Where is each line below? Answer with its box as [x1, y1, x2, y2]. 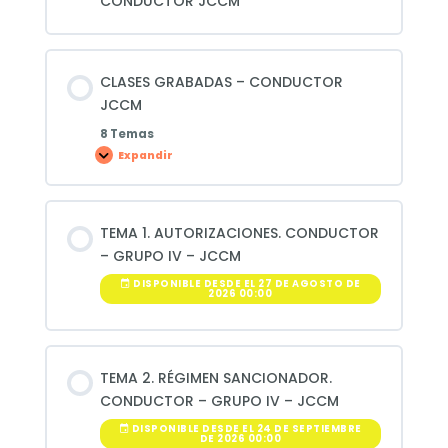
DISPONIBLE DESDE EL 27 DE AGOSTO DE [130, 276, 361, 290]
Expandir [118, 147, 174, 163]
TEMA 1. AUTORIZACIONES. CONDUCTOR [99, 223, 379, 244]
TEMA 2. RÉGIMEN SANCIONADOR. [99, 367, 332, 388]
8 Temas [99, 126, 154, 143]
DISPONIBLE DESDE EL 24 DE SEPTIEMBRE [129, 421, 362, 435]
